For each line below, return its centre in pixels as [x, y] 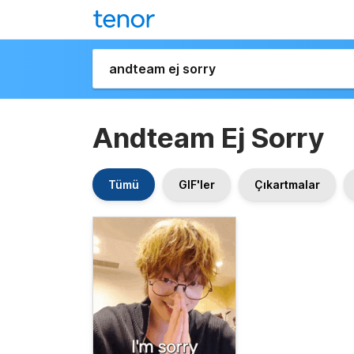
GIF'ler [197, 185]
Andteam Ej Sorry [209, 137]
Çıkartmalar [287, 185]
